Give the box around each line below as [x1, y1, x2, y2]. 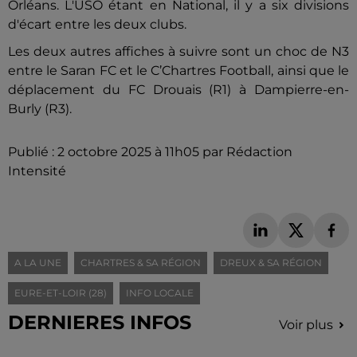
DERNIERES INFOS [8, 311, 191, 335]
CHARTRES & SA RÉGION [80, 257, 201, 269]
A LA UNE [14, 257, 61, 269]
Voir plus [279, 317, 333, 333]
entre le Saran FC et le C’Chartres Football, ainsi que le [8, 62, 349, 78]
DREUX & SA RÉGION [220, 257, 322, 269]
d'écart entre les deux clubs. [8, 16, 186, 32]
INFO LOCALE [126, 287, 194, 300]
